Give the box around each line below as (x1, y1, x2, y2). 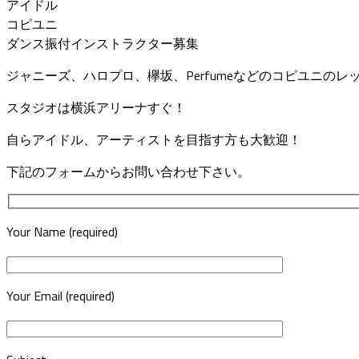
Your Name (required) (6, 222, 118, 242)
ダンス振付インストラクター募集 (6, 33, 199, 53)
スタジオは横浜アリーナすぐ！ (6, 97, 186, 117)
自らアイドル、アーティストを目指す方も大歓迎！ (6, 129, 301, 149)
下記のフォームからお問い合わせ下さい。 (6, 161, 250, 181)
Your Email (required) (6, 286, 115, 306)
